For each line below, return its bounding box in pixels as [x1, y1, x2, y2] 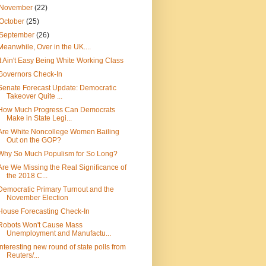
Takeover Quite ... [6, 92, 62, 101]
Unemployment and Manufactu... [6, 229, 111, 238]
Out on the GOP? [6, 136, 61, 145]
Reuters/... [6, 251, 39, 260]
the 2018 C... [6, 172, 47, 180]
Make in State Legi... [6, 114, 72, 123]
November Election [6, 194, 68, 202]
